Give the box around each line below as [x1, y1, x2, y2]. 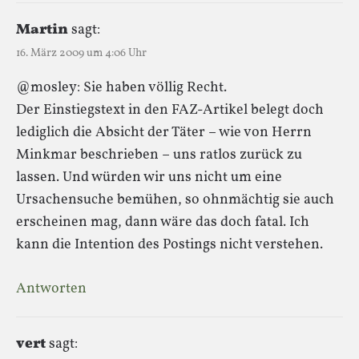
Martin [16, 19, 68, 40]
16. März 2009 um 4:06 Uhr [16, 45, 147, 61]
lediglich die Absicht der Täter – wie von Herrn [16, 122, 312, 143]
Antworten [16, 278, 87, 299]
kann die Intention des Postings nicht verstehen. [16, 234, 323, 255]
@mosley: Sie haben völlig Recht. [16, 77, 227, 98]
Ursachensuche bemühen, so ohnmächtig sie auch [16, 189, 334, 210]
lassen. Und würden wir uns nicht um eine [16, 167, 282, 188]
